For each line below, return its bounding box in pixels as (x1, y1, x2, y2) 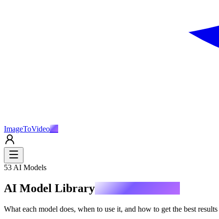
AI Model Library (4, 181, 95, 195)
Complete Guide (95, 181, 180, 195)
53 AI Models (4, 163, 46, 172)
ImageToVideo (4, 125, 50, 133)
